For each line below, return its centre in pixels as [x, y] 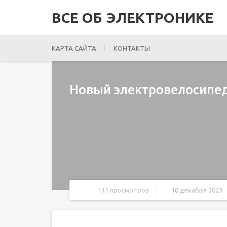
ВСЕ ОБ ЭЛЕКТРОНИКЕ [133, 17]
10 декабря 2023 [197, 190]
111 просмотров [123, 190]
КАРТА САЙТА [74, 48]
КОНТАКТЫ [132, 48]
